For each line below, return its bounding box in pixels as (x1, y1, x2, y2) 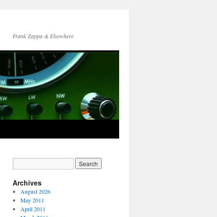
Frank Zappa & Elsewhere (13, 32, 74, 40)
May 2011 (20, 196, 44, 204)
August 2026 (20, 187, 50, 195)
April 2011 (20, 205, 46, 213)
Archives (13, 178, 42, 187)
